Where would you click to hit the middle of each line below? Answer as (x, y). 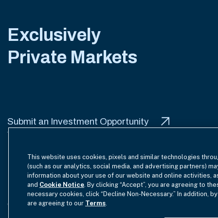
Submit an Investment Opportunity (78, 121)
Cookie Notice (62, 185)
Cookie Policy (190, 184)
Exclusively (54, 35)
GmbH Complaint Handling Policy (64, 204)
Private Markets (72, 57)
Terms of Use (30, 184)
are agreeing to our (56, 203)
